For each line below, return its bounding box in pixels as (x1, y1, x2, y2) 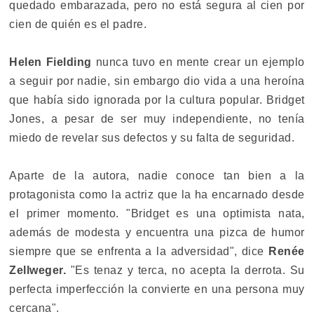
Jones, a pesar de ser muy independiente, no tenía (9, 113, 305, 125)
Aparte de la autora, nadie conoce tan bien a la (9, 170, 305, 182)
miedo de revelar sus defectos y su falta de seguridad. (9, 132, 295, 144)
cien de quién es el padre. (9, 18, 147, 31)
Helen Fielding (9, 56, 92, 69)
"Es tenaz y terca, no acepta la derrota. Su (66, 264, 305, 277)
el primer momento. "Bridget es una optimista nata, (9, 207, 305, 220)
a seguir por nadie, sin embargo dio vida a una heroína (9, 75, 305, 88)
